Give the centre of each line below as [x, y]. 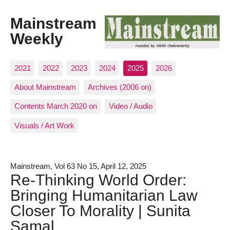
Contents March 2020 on [55, 106]
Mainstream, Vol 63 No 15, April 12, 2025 [78, 166]
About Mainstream [45, 87]
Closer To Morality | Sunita [100, 210]
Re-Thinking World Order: [98, 179]
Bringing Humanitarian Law [104, 195]
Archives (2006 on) [119, 87]
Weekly [37, 39]
